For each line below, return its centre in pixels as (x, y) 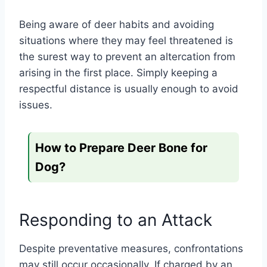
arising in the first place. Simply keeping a (118, 73)
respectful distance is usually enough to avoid (129, 89)
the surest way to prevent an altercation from (127, 57)
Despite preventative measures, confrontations (131, 249)
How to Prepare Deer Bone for (121, 148)
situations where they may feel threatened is (126, 41)
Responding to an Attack (116, 220)
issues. (36, 105)
